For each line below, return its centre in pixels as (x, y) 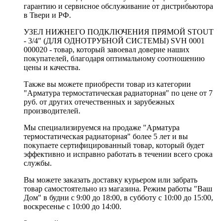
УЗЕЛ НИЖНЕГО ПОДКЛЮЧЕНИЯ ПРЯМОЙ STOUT (119, 32)
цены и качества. (52, 67)
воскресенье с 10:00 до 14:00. (73, 206)
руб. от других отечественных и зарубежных (99, 102)
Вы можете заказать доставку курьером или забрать (110, 180)
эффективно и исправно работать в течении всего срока (118, 154)
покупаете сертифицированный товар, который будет (114, 145)
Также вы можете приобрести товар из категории (107, 84)
